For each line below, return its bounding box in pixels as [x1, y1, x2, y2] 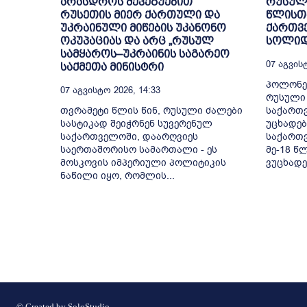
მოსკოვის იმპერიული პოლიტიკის [60, 156, 226, 169]
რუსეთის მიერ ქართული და [60, 8, 220, 21]
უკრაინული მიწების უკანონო [60, 21, 226, 34]
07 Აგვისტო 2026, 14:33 [60, 84, 160, 96]
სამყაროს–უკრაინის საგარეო [60, 47, 230, 60]
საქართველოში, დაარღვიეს [60, 130, 198, 143]
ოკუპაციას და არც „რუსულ [60, 34, 214, 47]
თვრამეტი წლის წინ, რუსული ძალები [60, 103, 243, 117]
